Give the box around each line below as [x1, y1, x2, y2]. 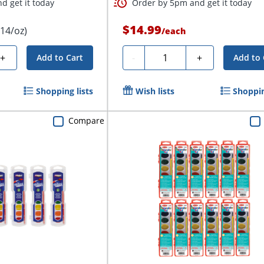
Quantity [148, 49, 187, 63]
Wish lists [135, 85, 174, 97]
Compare [68, 115, 104, 127]
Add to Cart [36, 52, 83, 64]
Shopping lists [35, 85, 93, 97]
